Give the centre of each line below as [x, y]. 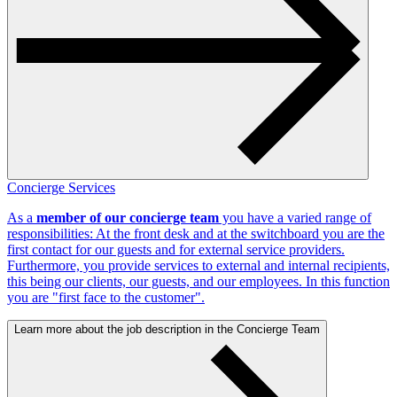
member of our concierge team [128, 218]
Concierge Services [61, 188]
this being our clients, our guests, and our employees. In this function [198, 282]
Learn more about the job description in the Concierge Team [167, 330]
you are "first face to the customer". [106, 298]
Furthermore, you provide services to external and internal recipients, [198, 266]
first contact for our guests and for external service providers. [176, 250]
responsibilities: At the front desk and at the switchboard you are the [196, 234]
